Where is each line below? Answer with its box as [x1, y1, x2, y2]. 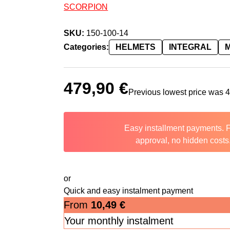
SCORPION [64, 3, 108, 11]
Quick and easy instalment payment [64, 186, 194, 195]
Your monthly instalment [64, 215, 174, 226]
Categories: [64, 42, 109, 51]
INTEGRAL [169, 42, 212, 51]
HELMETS [116, 42, 156, 51]
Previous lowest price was [128, 87, 226, 97]
